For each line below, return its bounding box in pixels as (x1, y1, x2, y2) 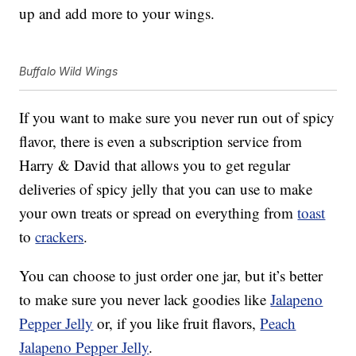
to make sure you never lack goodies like (19, 289, 271, 310)
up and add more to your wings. (19, 3, 215, 24)
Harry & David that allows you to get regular (19, 155, 291, 176)
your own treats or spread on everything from (19, 203, 298, 223)
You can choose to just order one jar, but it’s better (19, 265, 323, 286)
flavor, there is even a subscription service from (19, 131, 303, 152)
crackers (35, 226, 84, 247)
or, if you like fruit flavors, (93, 313, 261, 334)
